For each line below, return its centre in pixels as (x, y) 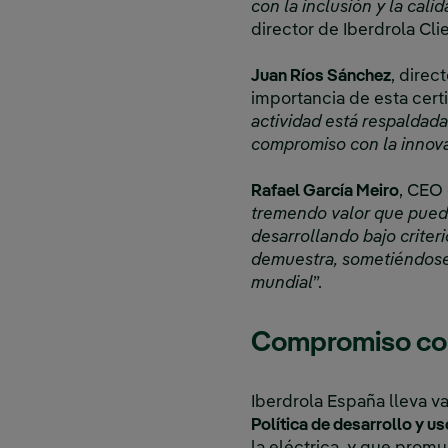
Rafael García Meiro (325, 191)
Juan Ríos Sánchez (321, 76)
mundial (282, 283)
